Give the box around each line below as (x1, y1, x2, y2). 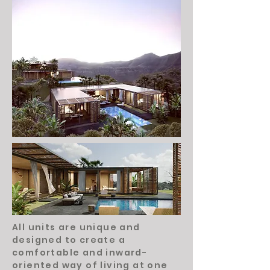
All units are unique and (12, 221, 140, 233)
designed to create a (12, 234, 125, 246)
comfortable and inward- (12, 246, 148, 259)
